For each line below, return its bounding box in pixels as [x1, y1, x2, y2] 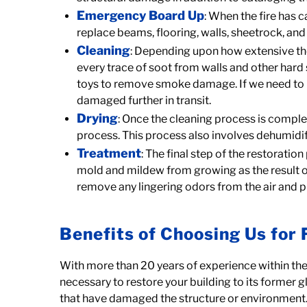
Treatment [77, 146, 142, 160]
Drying [77, 111, 119, 125]
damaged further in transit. [77, 94, 212, 107]
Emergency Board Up [77, 8, 205, 23]
